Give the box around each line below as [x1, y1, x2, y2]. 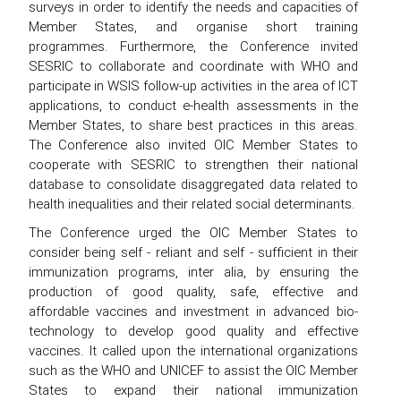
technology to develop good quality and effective [28, 321, 359, 339]
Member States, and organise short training [28, 17, 359, 35]
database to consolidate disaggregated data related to [28, 175, 359, 192]
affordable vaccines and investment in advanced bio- [28, 302, 359, 320]
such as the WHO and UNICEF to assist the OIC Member [28, 361, 359, 379]
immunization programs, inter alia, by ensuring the [28, 262, 359, 280]
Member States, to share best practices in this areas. [28, 115, 359, 133]
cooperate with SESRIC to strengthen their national [28, 155, 359, 173]
